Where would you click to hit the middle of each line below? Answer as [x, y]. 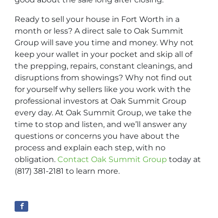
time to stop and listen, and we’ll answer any [101, 124]
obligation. [36, 159]
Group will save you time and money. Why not [104, 43]
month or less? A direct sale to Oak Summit [99, 31]
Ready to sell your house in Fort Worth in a [97, 19]
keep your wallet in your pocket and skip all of [103, 54]
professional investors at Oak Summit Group [100, 101]
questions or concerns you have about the [97, 136]
